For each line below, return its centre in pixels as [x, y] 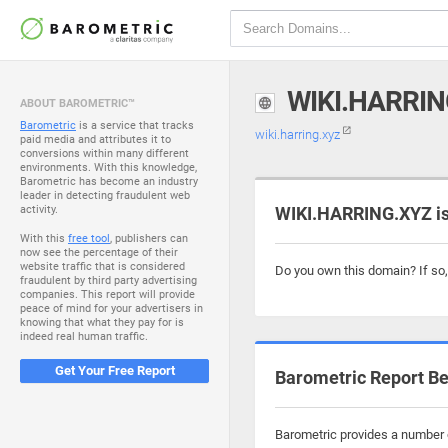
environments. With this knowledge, [108, 167]
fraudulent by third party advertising [108, 280]
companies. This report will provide [107, 294]
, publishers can [149, 238]
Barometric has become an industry [109, 181]
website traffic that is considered [102, 266]
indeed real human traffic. [84, 336]
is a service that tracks [135, 125]
